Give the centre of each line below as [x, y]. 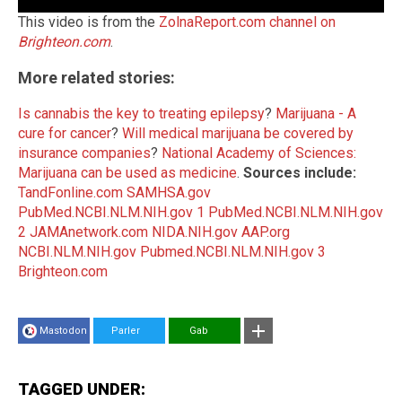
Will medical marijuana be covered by [238, 134]
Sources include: [300, 173]
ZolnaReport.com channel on [247, 22]
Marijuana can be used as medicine [127, 173]
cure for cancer [65, 134]
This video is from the [88, 22]
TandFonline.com [70, 193]
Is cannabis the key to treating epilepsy [141, 114]
